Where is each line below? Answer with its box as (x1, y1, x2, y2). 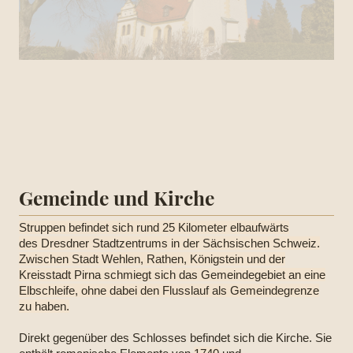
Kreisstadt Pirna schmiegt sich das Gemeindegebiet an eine (19, 268, 325, 281)
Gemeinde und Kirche (19, 184, 214, 210)
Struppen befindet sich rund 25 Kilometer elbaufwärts (19, 221, 289, 234)
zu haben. (19, 299, 69, 313)
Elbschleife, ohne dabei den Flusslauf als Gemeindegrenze (19, 284, 319, 297)
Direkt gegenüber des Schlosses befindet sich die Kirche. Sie (19, 331, 332, 344)
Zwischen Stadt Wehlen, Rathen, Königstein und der (19, 252, 285, 266)
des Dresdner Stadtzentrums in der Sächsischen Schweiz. (19, 236, 320, 250)
